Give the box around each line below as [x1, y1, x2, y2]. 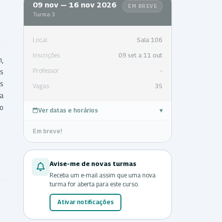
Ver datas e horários [38, 106, 98, 114]
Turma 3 [33, 10, 55, 17]
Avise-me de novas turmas [50, 159, 136, 167]
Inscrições [33, 51, 60, 59]
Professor [33, 66, 59, 74]
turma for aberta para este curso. [50, 180, 139, 188]
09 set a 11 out [118, 51, 163, 59]
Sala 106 [137, 36, 163, 44]
